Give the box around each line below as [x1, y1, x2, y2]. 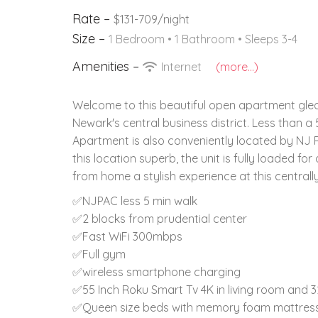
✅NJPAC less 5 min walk [72, 193, 197, 208]
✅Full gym [72, 246, 126, 261]
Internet [158, 59, 204, 74]
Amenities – [72, 57, 143, 75]
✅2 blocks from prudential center [72, 211, 247, 226]
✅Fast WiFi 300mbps [72, 229, 182, 243]
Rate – [72, 10, 114, 27]
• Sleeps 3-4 [238, 31, 297, 46]
